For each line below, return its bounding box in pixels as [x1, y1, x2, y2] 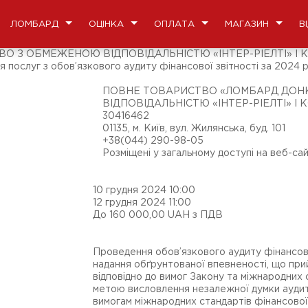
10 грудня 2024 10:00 [93, 186, 195, 195]
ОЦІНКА [89, 20, 124, 28]
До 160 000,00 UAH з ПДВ [93, 211, 223, 219]
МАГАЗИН [225, 20, 269, 28]
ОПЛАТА [154, 20, 195, 28]
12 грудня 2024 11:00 [93, 199, 191, 207]
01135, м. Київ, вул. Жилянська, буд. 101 [102, 124, 285, 133]
